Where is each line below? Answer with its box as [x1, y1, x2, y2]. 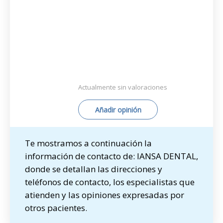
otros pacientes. [25, 202, 87, 214]
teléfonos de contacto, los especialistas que [25, 176, 195, 188]
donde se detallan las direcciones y [25, 163, 162, 175]
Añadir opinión [95, 105, 141, 114]
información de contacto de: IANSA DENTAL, [25, 150, 198, 162]
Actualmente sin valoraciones [78, 83, 167, 92]
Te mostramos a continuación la [25, 137, 152, 149]
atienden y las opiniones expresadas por [25, 189, 184, 201]
